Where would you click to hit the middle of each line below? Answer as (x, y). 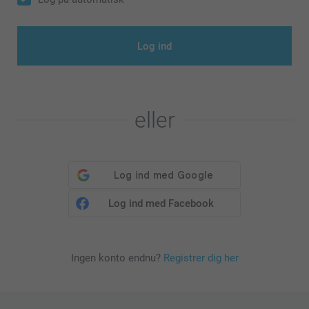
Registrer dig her (201, 258)
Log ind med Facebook (161, 203)
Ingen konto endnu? (117, 258)
